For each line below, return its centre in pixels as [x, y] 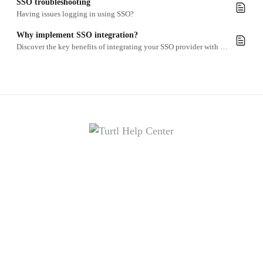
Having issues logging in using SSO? [75, 14]
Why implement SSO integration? [77, 35]
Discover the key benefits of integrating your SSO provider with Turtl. [224, 47]
